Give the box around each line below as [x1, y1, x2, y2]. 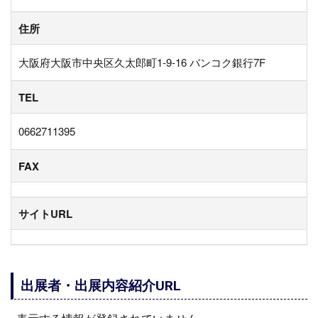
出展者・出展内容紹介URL [20, 277, 181, 294]
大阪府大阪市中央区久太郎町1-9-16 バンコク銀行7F [18, 54, 265, 70]
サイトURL [18, 205, 72, 221]
